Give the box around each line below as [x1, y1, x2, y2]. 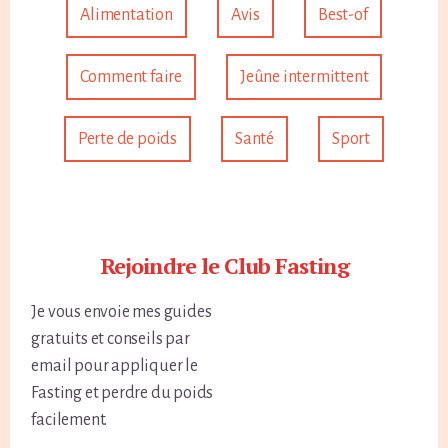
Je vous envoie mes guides [31, 303, 212, 322]
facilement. [31, 411, 108, 430]
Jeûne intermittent [240, 68, 369, 87]
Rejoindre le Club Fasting [99, 251, 349, 281]
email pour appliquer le [31, 357, 198, 376]
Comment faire [79, 68, 182, 87]
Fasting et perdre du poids [31, 384, 214, 403]
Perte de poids [77, 130, 178, 149]
